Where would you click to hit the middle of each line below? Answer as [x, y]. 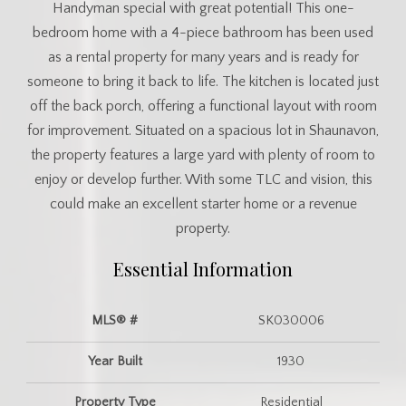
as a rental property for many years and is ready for [203, 58]
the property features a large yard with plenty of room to [203, 155]
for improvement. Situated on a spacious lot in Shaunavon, [203, 131]
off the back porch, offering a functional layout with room [203, 106]
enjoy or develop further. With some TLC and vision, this [203, 180]
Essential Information [203, 269]
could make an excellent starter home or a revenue [203, 204]
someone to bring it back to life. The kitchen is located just [203, 82]
